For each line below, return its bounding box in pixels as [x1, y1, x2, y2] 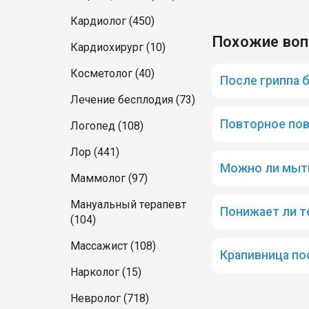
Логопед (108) [70, 119, 143, 132]
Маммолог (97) [70, 172, 148, 185]
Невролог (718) [70, 292, 149, 305]
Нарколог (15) [70, 266, 141, 279]
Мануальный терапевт [70, 198, 186, 211]
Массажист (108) [70, 239, 156, 252]
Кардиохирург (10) [70, 41, 166, 54]
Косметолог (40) [70, 67, 154, 80]
